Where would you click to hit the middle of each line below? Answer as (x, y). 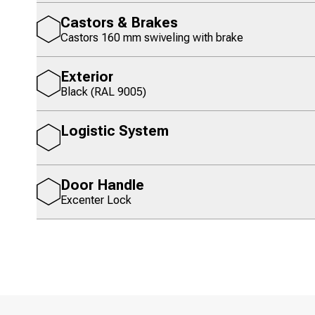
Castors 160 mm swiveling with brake (152, 38)
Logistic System (115, 131)
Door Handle (102, 185)
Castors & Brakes (119, 22)
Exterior (87, 77)
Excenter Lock (96, 200)
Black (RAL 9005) (103, 92)
